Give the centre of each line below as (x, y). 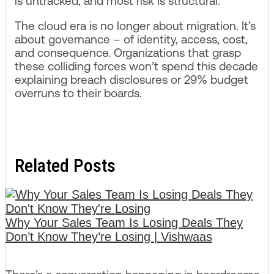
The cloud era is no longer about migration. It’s (135, 26)
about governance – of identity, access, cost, (131, 39)
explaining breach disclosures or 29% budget (131, 80)
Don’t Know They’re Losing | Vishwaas (109, 237)
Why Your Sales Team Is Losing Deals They (124, 223)
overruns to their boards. (78, 93)
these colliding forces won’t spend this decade (136, 66)
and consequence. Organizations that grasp (128, 53)
